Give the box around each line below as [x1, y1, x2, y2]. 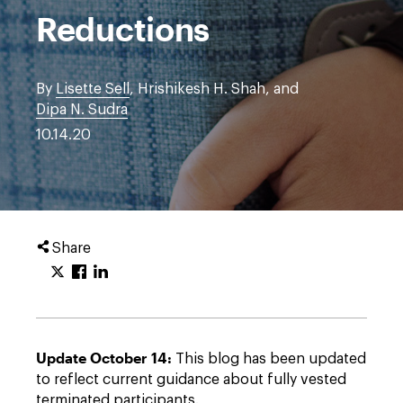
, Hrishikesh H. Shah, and [130, 82, 299, 96]
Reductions [36, 10, 210, 48]
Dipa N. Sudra [36, 103, 128, 117]
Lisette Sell [56, 82, 130, 96]
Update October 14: [36, 349, 175, 366]
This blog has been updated [175, 352, 366, 366]
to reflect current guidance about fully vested [36, 372, 346, 387]
